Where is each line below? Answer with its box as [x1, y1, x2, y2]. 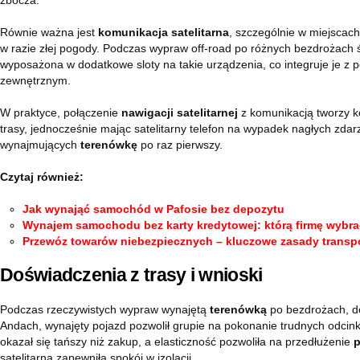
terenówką [210, 303, 267, 316]
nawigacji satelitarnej [121, 106, 238, 119]
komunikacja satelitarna [98, 26, 229, 39]
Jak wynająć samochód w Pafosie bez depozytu [22, 202, 284, 215]
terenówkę [80, 138, 137, 151]
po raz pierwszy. [137, 138, 223, 151]
